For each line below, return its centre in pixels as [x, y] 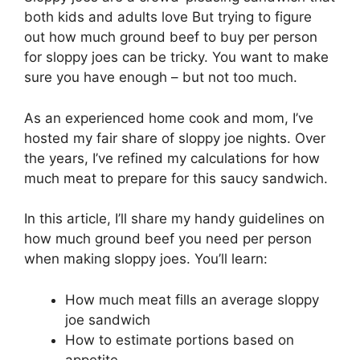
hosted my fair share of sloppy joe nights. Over [175, 138]
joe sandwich [108, 319]
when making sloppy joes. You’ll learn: [146, 259]
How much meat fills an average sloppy [192, 299]
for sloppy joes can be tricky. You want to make [176, 57]
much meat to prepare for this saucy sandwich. [176, 178]
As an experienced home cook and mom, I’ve [169, 118]
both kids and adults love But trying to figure [168, 17]
